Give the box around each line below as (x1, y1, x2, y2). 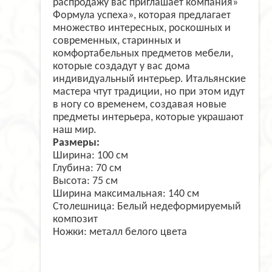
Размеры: (53, 137, 100, 149)
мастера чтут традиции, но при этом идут (53, 86, 245, 98)
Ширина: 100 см (53, 150, 128, 162)
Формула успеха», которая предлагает (53, 10, 231, 22)
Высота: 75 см (53, 175, 118, 188)
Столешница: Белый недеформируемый (53, 201, 241, 213)
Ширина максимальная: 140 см (53, 188, 199, 200)
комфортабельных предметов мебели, (53, 48, 233, 60)
